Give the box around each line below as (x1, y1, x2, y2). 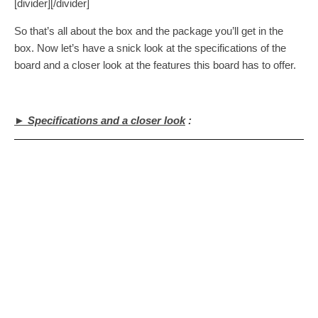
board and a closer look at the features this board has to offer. (14, 58, 296, 71)
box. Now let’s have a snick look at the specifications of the (14, 41, 286, 54)
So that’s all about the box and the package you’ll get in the (14, 24, 283, 37)
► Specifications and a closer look (14, 114, 185, 126)
